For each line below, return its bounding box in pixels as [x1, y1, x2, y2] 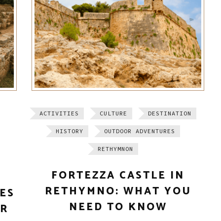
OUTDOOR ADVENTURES [104, 127, 175, 135]
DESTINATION [148, 110, 191, 117]
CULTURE [100, 110, 127, 117]
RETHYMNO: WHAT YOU [44, 183, 191, 200]
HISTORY [56, 127, 83, 135]
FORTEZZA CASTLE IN [51, 167, 184, 184]
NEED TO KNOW [69, 199, 167, 216]
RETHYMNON [98, 145, 133, 153]
